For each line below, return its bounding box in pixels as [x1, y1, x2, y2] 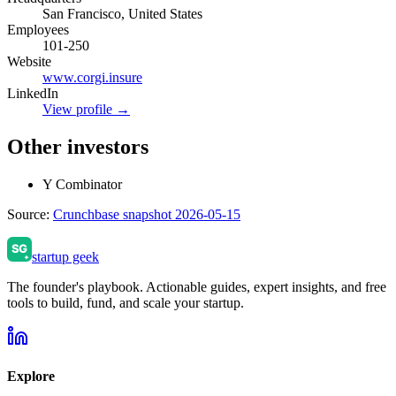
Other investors [7, 134, 148, 158]
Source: [7, 206, 53, 222]
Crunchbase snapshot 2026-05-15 [53, 206, 240, 222]
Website [7, 53, 51, 69]
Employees [7, 21, 69, 37]
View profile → [42, 101, 130, 117]
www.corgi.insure [42, 69, 142, 85]
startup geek [32, 248, 99, 264]
